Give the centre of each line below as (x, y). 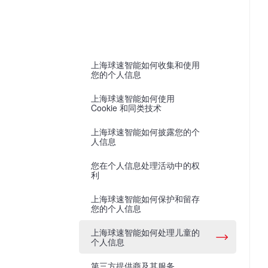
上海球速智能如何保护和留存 (145, 199)
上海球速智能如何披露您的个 (145, 132)
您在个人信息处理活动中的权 (145, 165)
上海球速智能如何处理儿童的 (145, 232)
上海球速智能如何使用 (133, 98)
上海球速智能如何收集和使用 (145, 65)
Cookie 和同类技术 (126, 108)
